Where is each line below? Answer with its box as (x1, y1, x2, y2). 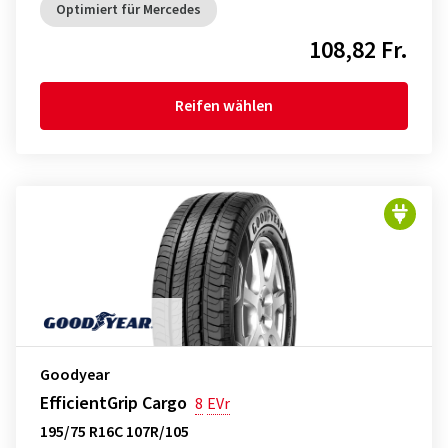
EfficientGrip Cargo (40, 391, 187, 416)
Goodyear (40, 364, 110, 386)
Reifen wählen (175, 95, 273, 117)
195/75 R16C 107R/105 (40, 421, 189, 443)
